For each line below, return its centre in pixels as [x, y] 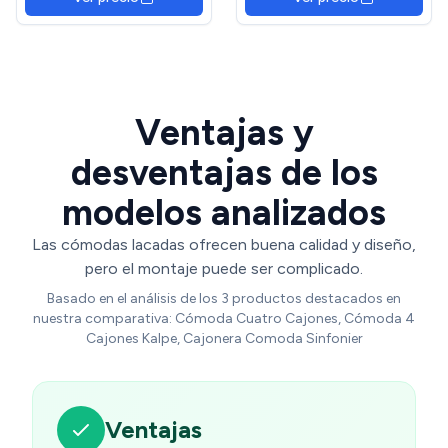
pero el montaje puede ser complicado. [224, 268]
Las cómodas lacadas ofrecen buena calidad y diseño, [224, 244]
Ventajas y [224, 132]
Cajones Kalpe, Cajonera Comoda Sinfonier [224, 338]
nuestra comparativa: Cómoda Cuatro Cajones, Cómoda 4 [224, 318]
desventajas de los [224, 172]
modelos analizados [224, 212]
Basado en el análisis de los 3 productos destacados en [224, 298]
